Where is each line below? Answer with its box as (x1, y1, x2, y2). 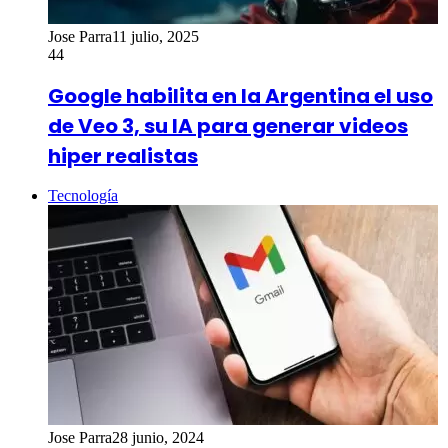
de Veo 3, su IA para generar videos (48, 111, 408, 140)
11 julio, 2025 (112, 28, 199, 46)
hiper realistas (48, 141, 198, 170)
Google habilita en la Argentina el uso (48, 81, 433, 110)
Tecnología (48, 187, 118, 205)
